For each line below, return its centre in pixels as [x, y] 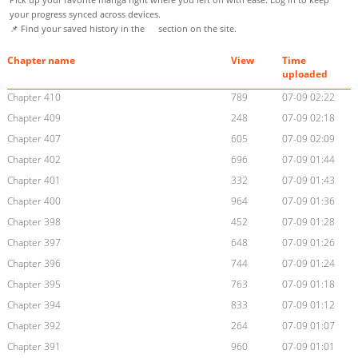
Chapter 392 [34, 326]
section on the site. [196, 29]
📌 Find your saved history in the [78, 29]
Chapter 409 [34, 118]
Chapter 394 [34, 305]
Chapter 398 [34, 222]
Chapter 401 [34, 181]
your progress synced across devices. [85, 14]
